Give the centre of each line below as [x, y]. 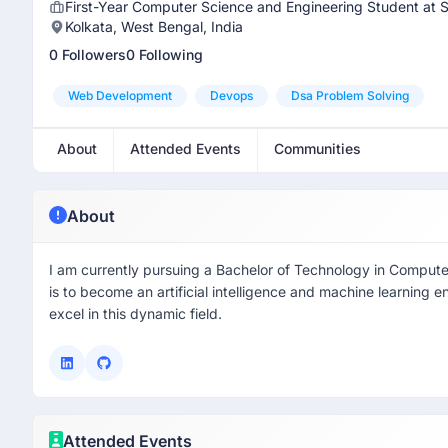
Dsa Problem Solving [350, 95]
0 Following [164, 54]
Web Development [120, 95]
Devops [231, 95]
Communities [317, 148]
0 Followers [87, 54]
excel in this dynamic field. [135, 313]
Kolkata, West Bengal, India [154, 26]
